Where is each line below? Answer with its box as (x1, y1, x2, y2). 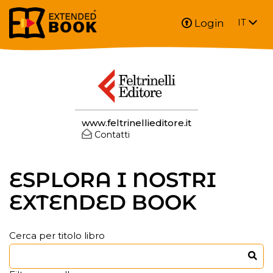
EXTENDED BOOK (9, 190, 197, 215)
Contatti (94, 129, 130, 141)
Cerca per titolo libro (9, 229, 105, 241)
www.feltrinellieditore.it (82, 117, 191, 129)
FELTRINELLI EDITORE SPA (9, 67, 248, 88)
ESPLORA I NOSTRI (9, 167, 216, 193)
